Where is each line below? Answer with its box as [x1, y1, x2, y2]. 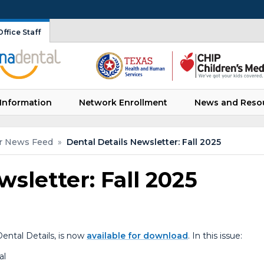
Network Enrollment [78, 97, 167, 108]
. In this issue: [188, 230, 242, 242]
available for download [87, 230, 188, 242]
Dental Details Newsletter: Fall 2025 [67, 137, 221, 148]
